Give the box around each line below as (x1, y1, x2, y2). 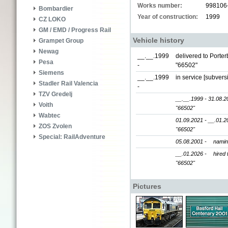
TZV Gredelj (39, 91, 72, 98)
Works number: (137, 2, 182, 9)
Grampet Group (39, 37, 83, 45)
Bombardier (39, 5, 73, 13)
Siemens (39, 69, 64, 77)
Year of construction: (137, 13, 198, 20)
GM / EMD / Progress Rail (39, 26, 111, 34)
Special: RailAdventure (39, 133, 105, 141)
